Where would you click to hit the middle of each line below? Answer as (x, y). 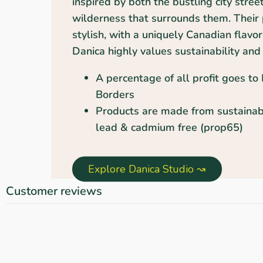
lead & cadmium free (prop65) (170, 127)
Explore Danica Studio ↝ (147, 169)
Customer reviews (54, 191)
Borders (115, 94)
